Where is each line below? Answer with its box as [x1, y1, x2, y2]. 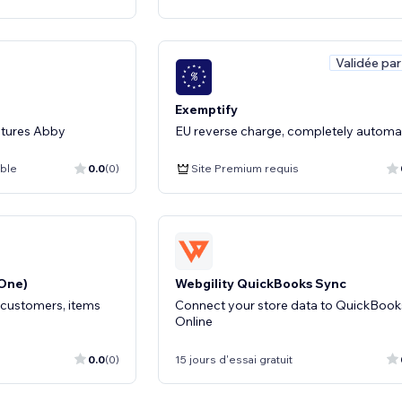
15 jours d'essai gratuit [175, 352, 293, 366]
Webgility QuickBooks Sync [175, 275, 346, 292]
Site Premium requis [191, 162, 299, 175]
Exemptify [175, 100, 238, 118]
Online [175, 313, 213, 329]
